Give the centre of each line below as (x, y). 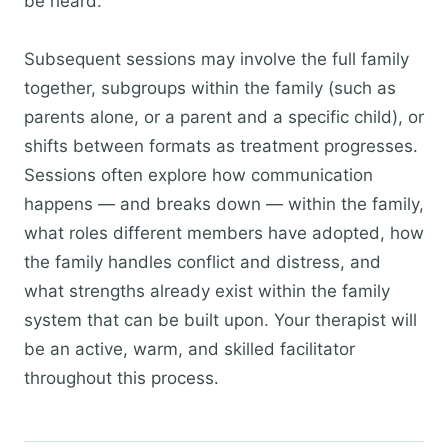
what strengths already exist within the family (207, 291)
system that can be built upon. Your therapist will (220, 320)
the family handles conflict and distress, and (202, 262)
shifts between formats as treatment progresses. (221, 146)
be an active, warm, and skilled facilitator (189, 349)
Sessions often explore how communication (198, 175)
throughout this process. (121, 378)
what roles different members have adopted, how (224, 233)
